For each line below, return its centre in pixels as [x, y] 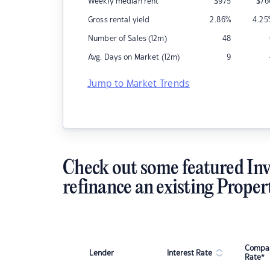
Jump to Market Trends [139, 84]
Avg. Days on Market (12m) [134, 57]
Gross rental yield [119, 20]
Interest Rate [190, 253]
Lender [102, 253]
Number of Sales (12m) [127, 39]
